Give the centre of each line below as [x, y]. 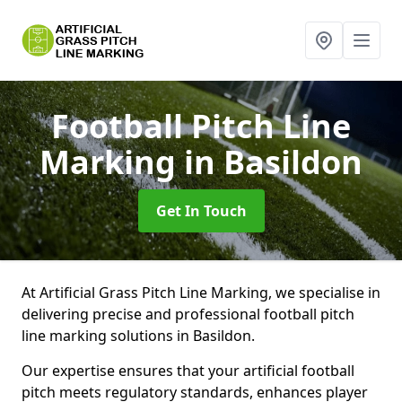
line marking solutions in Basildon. [140, 336]
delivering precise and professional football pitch [188, 314]
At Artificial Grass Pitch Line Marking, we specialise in [201, 293]
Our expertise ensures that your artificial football [188, 371]
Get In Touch [201, 211]
